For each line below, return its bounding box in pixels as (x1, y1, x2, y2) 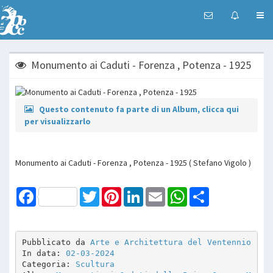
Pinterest (121, 186, 155, 197)
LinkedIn (143, 186, 173, 197)
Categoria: (21, 260, 76, 269)
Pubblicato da (21, 238, 90, 247)
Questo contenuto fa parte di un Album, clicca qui (39, 103, 239, 115)
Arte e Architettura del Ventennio (90, 238, 251, 247)
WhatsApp (187, 186, 224, 197)
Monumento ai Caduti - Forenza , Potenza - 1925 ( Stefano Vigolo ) (15, 157, 251, 168)
